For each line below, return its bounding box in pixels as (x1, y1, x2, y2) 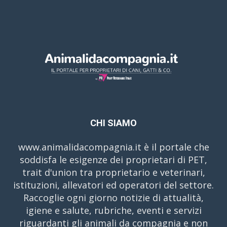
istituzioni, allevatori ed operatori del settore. (13, 179, 214, 192)
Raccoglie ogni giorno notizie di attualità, (23, 192, 204, 204)
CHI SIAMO (90, 118, 137, 129)
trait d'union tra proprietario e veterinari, (22, 166, 205, 179)
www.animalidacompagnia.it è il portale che (18, 141, 209, 154)
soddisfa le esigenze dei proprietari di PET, (20, 154, 207, 166)
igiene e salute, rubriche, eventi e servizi (25, 204, 202, 217)
